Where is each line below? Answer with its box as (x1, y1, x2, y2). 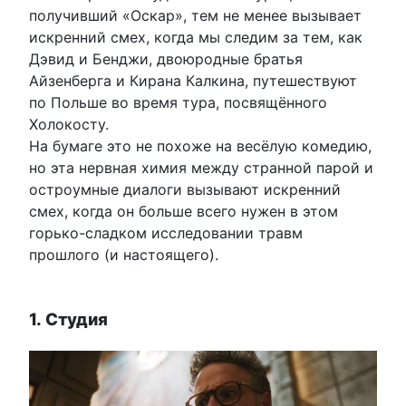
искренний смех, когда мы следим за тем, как (29, 28, 362, 47)
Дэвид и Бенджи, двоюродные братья (29, 50, 303, 69)
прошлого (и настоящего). (29, 246, 218, 265)
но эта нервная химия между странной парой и (29, 159, 373, 178)
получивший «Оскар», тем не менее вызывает (29, 6, 362, 25)
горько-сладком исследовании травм (29, 224, 303, 243)
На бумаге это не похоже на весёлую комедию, (29, 137, 372, 156)
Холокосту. (29, 115, 113, 134)
